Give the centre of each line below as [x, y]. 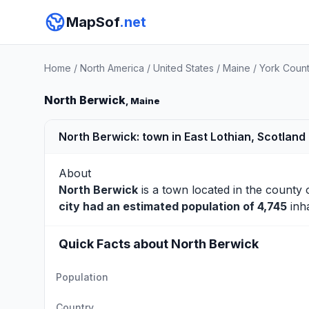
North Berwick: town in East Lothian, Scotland [182, 137]
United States [183, 68]
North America [112, 68]
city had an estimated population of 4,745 [173, 206]
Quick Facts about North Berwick [159, 244]
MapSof [93, 22]
